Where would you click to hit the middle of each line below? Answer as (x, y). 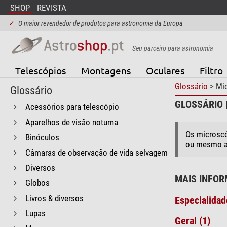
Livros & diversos (55, 198)
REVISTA (51, 8)
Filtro (211, 70)
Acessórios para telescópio (72, 107)
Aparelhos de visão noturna (72, 122)
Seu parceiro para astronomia (173, 48)
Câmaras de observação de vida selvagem (97, 152)
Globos (38, 183)
